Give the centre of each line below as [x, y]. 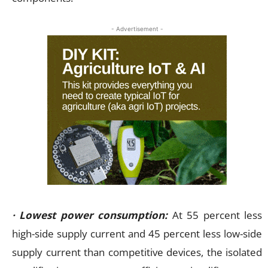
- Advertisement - [137, 28]
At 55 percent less [217, 215]
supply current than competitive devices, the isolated [137, 252]
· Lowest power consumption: [90, 215]
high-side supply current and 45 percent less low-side [137, 233]
